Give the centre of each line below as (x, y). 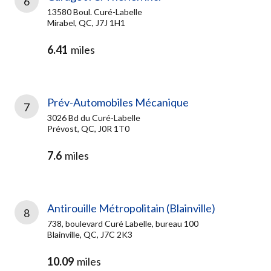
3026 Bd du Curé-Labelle (94, 118)
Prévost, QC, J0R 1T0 (88, 129)
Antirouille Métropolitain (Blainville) (131, 208)
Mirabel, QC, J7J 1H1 (86, 23)
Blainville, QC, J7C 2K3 (90, 234)
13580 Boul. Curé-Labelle (95, 12)
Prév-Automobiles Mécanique (118, 102)
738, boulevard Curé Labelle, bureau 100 (123, 224)
